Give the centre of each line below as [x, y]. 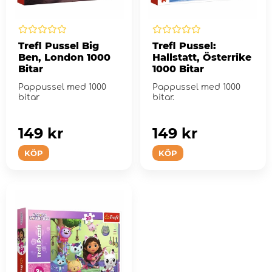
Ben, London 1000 [64, 57]
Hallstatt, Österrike [202, 57]
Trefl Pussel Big [59, 46]
